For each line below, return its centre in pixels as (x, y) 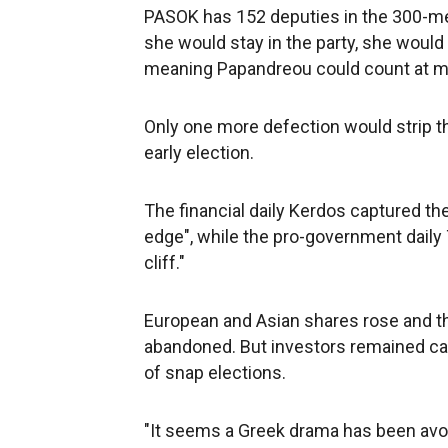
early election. (199, 152)
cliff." (164, 262)
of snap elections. (215, 372)
